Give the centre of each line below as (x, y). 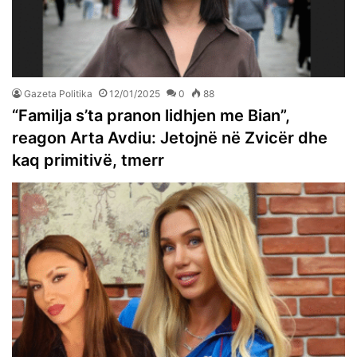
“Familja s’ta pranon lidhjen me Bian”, (151, 115)
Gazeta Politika (58, 93)
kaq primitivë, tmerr (88, 160)
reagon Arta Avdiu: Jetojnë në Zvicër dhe (170, 137)
